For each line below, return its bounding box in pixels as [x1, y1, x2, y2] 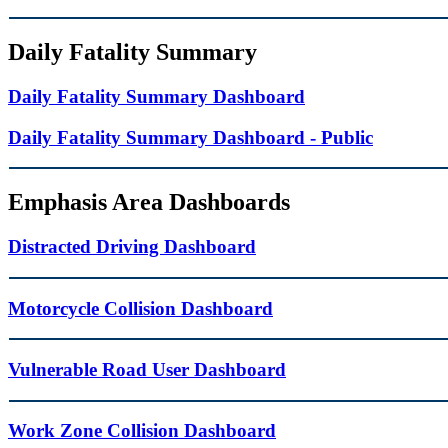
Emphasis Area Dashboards [8, 189, 290, 216]
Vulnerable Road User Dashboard [8, 359, 286, 380]
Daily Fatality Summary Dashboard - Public [8, 126, 373, 148]
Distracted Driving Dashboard [8, 236, 256, 258]
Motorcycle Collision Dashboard [8, 297, 273, 319]
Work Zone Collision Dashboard [8, 420, 276, 442]
